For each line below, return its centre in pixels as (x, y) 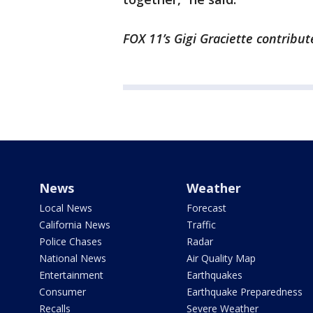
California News (75, 225)
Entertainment (71, 275)
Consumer (63, 292)
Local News (66, 208)
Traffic (201, 225)
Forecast (206, 208)
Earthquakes (214, 275)
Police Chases (71, 242)
